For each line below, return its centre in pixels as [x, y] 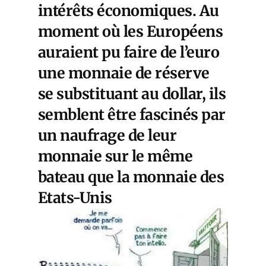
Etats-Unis [75, 198]
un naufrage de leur [107, 136]
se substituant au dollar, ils [132, 94]
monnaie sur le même [115, 156]
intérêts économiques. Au [129, 11]
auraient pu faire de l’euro [129, 53]
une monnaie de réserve [124, 73]
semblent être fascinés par [132, 115]
